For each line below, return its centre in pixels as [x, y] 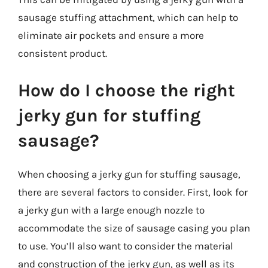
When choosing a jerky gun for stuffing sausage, [129, 174]
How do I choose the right [127, 90]
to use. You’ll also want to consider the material [126, 246]
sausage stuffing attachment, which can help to [128, 17]
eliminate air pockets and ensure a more [111, 35]
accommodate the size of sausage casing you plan [134, 228]
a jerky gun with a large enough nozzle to [111, 210]
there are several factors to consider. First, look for [133, 192]
